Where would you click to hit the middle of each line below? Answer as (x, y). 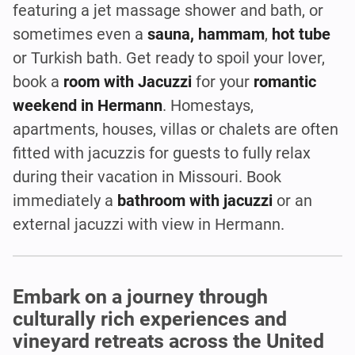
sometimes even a (80, 34)
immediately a (65, 200)
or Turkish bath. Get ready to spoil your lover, (169, 57)
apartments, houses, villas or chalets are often (176, 129)
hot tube (301, 34)
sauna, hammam (206, 34)
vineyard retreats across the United (168, 342)
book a (38, 81)
